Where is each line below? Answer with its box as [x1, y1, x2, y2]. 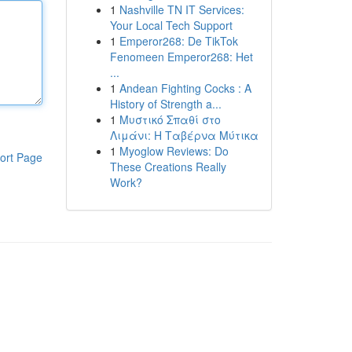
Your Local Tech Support [109, 17, 233, 33]
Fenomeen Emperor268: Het [109, 49, 253, 64]
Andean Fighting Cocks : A [119, 80, 251, 96]
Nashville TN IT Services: [119, 2, 244, 17]
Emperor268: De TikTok [119, 33, 238, 49]
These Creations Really [109, 159, 226, 174]
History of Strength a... [109, 96, 222, 112]
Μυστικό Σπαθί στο [119, 112, 221, 127]
